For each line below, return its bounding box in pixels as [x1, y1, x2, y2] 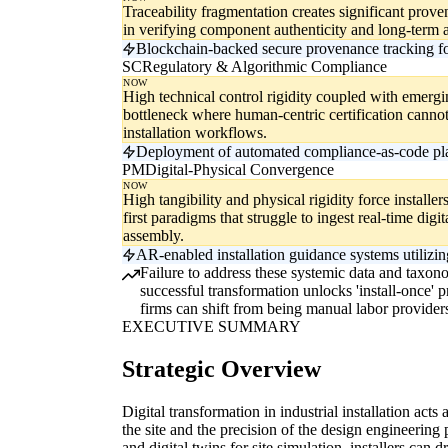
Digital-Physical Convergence [145, 161, 334, 179]
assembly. [123, 227, 184, 245]
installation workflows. [123, 124, 267, 142]
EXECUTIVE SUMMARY [122, 318, 301, 336]
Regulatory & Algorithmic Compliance [142, 58, 387, 76]
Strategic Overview [122, 356, 321, 383]
